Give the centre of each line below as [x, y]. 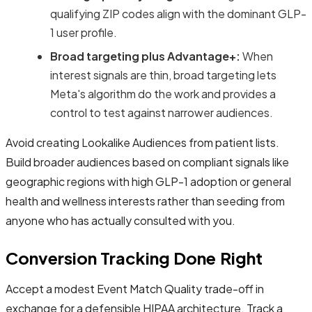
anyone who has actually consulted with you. [120, 220]
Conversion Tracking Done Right [134, 257]
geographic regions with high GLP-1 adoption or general [148, 181]
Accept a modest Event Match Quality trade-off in [135, 288]
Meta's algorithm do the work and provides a [163, 93]
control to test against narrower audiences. [162, 112]
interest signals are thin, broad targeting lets [163, 75]
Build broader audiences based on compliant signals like [147, 162]
